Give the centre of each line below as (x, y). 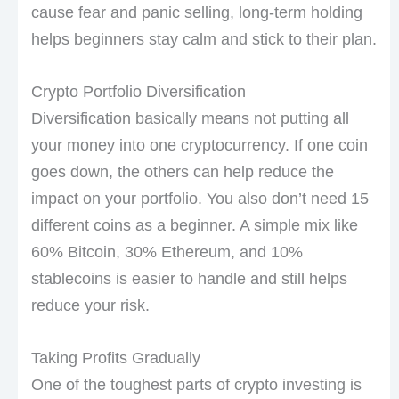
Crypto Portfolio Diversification (138, 92)
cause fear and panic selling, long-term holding (196, 13)
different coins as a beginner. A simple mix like (194, 226)
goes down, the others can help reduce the (182, 172)
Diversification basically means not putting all (190, 119)
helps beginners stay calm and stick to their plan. (204, 40)
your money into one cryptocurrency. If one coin (199, 146)
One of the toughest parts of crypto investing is (196, 385)
